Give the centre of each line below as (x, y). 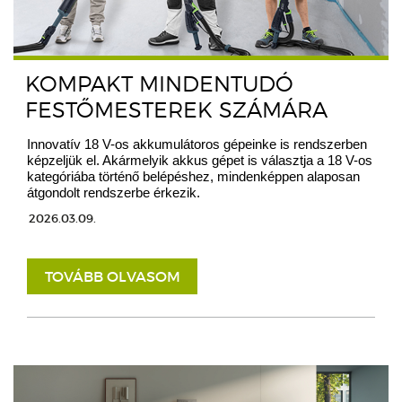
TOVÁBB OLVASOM (112, 277)
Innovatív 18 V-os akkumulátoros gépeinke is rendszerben (197, 144)
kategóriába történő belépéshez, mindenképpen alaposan (193, 177)
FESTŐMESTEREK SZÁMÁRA (176, 110)
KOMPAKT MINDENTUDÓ (159, 84)
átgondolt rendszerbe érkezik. (114, 193)
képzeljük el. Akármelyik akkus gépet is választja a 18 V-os (200, 161)
